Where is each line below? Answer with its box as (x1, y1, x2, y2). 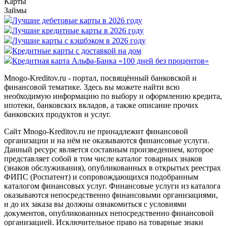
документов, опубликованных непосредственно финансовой (4, 208, 214, 217)
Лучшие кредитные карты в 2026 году (12, 26, 144, 35)
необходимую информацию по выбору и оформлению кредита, (4, 91, 222, 100)
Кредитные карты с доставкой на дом (12, 46, 141, 55)
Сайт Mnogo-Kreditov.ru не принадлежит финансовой (4, 127, 188, 136)
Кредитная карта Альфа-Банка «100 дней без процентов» (12, 56, 209, 65)
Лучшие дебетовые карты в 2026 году (12, 16, 142, 25)
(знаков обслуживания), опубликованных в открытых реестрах (4, 163, 221, 172)
